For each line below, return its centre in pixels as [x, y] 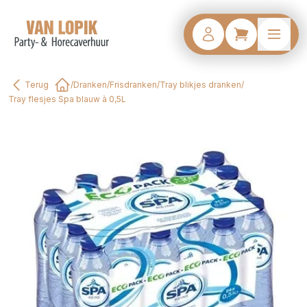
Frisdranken [133, 85]
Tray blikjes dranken [200, 85]
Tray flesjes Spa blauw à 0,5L [67, 99]
